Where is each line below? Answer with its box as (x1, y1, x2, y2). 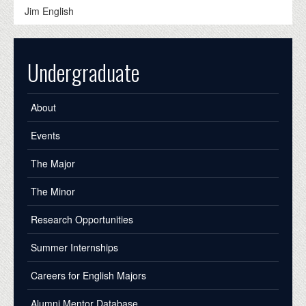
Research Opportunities (31, 212, 133, 226)
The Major (31, 156, 75, 170)
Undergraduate (27, 55, 139, 88)
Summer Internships (31, 240, 118, 254)
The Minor (31, 184, 75, 198)
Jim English (25, 3, 74, 18)
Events (31, 128, 60, 142)
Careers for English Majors (31, 268, 146, 282)
